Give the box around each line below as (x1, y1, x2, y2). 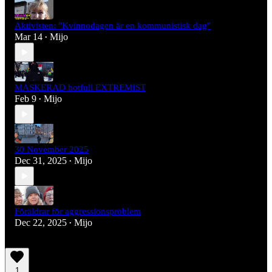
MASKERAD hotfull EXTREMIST (15, 83, 146, 93)
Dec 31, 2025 (15, 155, 67, 166)
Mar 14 (15, 32, 42, 42)
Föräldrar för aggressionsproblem (15, 206, 141, 217)
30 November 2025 (15, 144, 89, 155)
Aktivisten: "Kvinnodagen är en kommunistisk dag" (15, 21, 211, 31)
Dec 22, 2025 (15, 217, 67, 228)
